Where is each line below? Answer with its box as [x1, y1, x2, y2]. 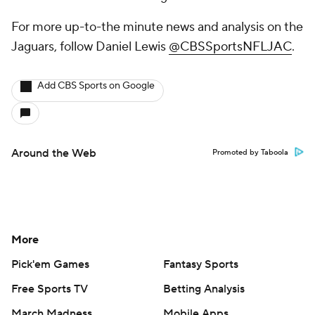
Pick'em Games [11, 257, 89, 271]
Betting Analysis [163, 282, 245, 296]
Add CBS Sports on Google [37, 79, 155, 92]
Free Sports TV [11, 282, 88, 296]
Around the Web [11, 146, 96, 160]
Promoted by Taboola [212, 148, 288, 157]
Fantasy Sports [163, 257, 238, 271]
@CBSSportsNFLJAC [169, 39, 292, 55]
